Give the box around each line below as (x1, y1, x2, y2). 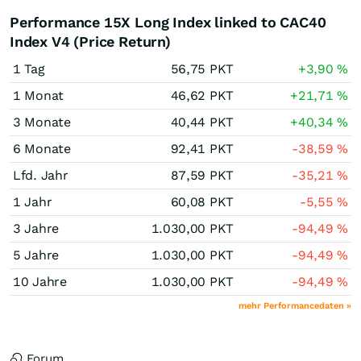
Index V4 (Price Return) (10, 33, 171, 50)
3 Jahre (13, 221, 59, 236)
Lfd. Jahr (13, 168, 68, 183)
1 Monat (13, 88, 64, 103)
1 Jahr (13, 194, 52, 210)
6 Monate (13, 141, 71, 156)
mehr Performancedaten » (239, 301, 351, 311)
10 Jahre (13, 274, 67, 289)
